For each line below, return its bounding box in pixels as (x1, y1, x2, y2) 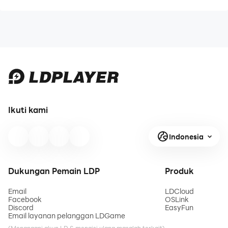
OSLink (165, 194, 189, 204)
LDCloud (165, 186, 194, 196)
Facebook (8, 194, 42, 204)
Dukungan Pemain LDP (8, 165, 100, 176)
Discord (8, 203, 34, 212)
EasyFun (165, 203, 193, 212)
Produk (165, 165, 194, 176)
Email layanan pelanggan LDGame (8, 211, 125, 220)
